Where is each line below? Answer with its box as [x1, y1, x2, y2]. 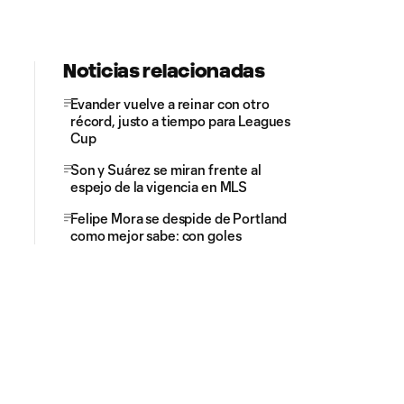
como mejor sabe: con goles [70, 227, 242, 243]
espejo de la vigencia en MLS [70, 179, 248, 195]
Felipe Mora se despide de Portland [70, 210, 288, 226]
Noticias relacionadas [63, 60, 265, 81]
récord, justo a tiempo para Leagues [70, 113, 291, 129]
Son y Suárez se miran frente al [70, 161, 262, 178]
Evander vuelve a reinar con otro [70, 96, 270, 112]
